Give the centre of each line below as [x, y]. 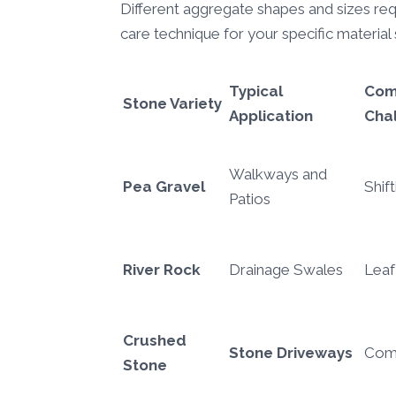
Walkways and [278, 175]
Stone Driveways [291, 353]
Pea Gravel [164, 187]
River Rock [162, 270]
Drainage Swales [286, 270]
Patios [250, 199]
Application [271, 116]
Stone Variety [172, 104]
